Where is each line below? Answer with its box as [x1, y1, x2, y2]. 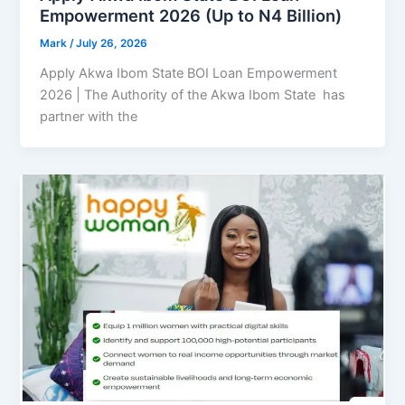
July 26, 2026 [76, 37, 148, 51]
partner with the [40, 108, 138, 126]
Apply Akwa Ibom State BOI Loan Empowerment [40, 65, 338, 82]
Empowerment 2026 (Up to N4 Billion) [40, 5, 343, 26]
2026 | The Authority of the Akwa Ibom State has [40, 87, 346, 104]
